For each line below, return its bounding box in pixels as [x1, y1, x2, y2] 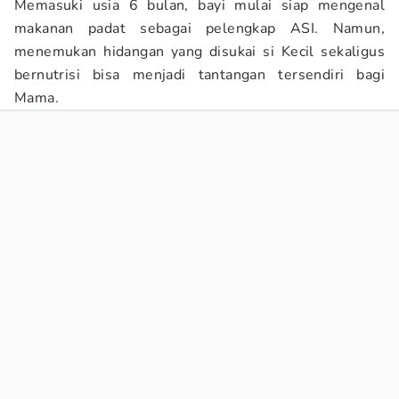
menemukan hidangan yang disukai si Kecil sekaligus [14, 42, 385, 61]
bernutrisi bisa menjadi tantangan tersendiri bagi [14, 65, 385, 85]
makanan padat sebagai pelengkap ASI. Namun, [14, 19, 385, 38]
